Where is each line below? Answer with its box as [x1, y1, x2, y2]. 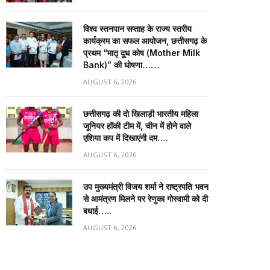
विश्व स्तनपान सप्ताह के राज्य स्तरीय [83, 24, 192, 34]
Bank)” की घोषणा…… [83, 60, 159, 70]
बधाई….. [83, 206, 111, 216]
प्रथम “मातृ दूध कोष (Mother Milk [83, 48, 200, 58]
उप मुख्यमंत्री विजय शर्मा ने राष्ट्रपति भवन [83, 181, 209, 192]
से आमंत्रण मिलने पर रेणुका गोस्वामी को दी [83, 193, 208, 204]
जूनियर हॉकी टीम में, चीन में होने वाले [83, 121, 191, 131]
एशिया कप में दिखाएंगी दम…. [83, 133, 168, 143]
